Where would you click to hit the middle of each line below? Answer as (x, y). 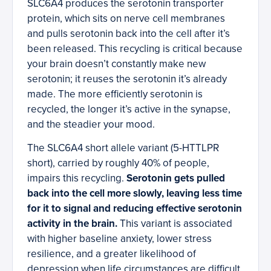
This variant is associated (175, 224)
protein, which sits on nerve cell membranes (126, 19)
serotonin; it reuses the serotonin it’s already (127, 79)
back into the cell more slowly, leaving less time (135, 194)
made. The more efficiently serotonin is (115, 94)
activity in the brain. (72, 224)
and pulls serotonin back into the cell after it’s (129, 34)
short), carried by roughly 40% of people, (118, 163)
